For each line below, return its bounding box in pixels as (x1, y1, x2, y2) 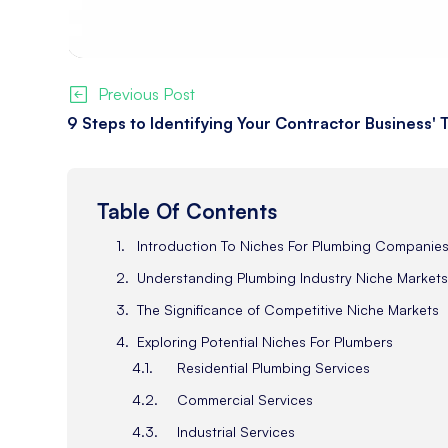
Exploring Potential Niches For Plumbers (137, 333, 394, 350)
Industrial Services (177, 422, 300, 440)
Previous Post (97, 84, 195, 104)
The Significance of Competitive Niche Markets (137, 301, 440, 318)
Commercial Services (177, 390, 314, 408)
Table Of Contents (97, 198, 278, 224)
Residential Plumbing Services (177, 358, 371, 376)
